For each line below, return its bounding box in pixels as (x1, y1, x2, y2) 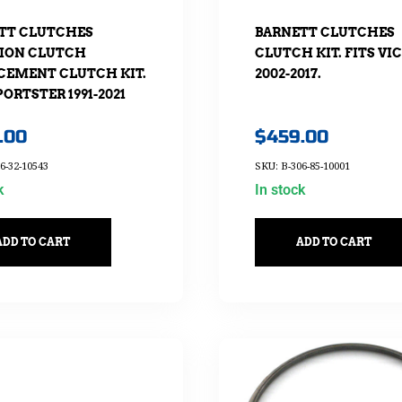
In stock (254, 181, 305, 199)
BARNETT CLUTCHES (254, 24, 395, 39)
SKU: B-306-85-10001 (254, 159, 350, 173)
